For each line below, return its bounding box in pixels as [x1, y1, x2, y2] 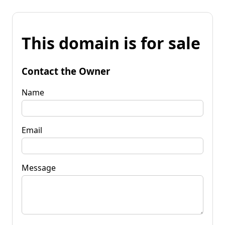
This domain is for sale [22, 32, 200, 54]
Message [22, 162, 56, 173]
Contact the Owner [22, 64, 110, 77]
